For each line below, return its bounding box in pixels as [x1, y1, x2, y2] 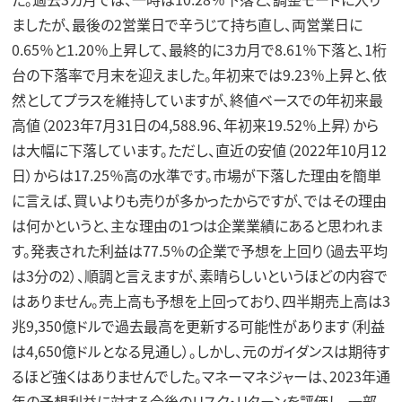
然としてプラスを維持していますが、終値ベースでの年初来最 [11, 89, 383, 111]
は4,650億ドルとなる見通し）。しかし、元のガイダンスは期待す [11, 340, 389, 363]
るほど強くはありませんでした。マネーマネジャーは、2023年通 [11, 365, 390, 388]
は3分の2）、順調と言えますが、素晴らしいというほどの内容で [11, 265, 388, 287]
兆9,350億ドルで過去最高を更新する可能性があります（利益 [11, 315, 385, 337]
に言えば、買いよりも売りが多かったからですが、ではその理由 [11, 189, 387, 212]
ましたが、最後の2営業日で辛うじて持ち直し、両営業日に [11, 13, 363, 36]
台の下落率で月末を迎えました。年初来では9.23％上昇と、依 [11, 64, 387, 86]
